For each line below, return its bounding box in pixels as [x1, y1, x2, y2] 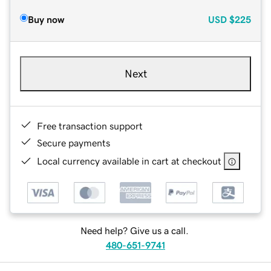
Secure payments [37, 137, 110, 148]
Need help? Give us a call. [80, 226, 189, 236]
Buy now [28, 14, 64, 24]
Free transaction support [37, 120, 143, 131]
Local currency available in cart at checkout [37, 155, 221, 166]
